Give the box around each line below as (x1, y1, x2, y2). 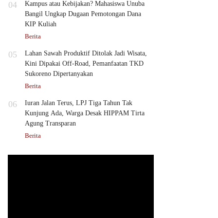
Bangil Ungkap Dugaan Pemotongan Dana (25, 10, 141, 18)
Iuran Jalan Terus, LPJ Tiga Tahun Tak (25, 99, 132, 107)
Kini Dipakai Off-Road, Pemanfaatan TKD (25, 59, 144, 67)
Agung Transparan (25, 119, 76, 127)
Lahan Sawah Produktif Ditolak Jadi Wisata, (25, 49, 147, 57)
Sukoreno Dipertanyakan (25, 70, 93, 77)
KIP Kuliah (25, 20, 56, 28)
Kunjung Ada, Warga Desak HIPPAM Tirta (25, 109, 145, 117)
